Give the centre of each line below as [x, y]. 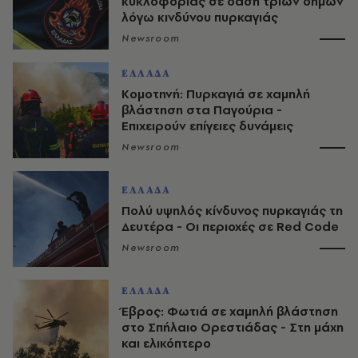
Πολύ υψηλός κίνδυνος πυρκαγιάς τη [232, 211]
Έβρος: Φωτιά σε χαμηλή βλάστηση [230, 312]
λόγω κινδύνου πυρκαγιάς [200, 18]
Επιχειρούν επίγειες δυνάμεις [207, 126]
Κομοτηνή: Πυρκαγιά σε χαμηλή [216, 94]
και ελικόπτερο [166, 344]
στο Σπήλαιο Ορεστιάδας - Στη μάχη [233, 328]
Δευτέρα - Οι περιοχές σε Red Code [230, 227]
